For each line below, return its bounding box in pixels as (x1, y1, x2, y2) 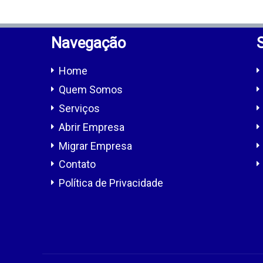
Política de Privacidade (59, 177, 163, 190)
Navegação (51, 34, 126, 52)
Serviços (59, 102, 100, 114)
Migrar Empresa (59, 139, 132, 152)
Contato (59, 158, 96, 171)
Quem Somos (59, 83, 123, 96)
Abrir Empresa (59, 120, 124, 133)
